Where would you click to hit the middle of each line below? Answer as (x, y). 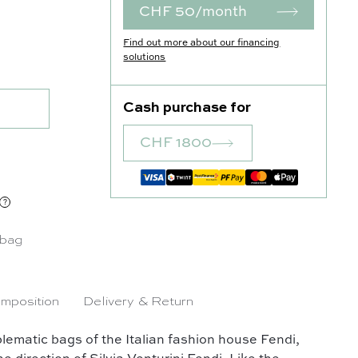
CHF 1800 (176, 143)
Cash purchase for (187, 108)
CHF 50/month (193, 12)
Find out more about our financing (202, 43)
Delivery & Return (139, 302)
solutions (145, 58)
